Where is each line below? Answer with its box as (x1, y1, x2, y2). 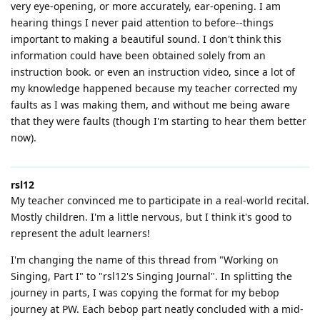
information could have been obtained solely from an (11, 48, 266, 62)
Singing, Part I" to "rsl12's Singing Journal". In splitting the (11, 269, 292, 283)
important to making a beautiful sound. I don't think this (11, 31, 281, 46)
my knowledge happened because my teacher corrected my (11, 81, 297, 95)
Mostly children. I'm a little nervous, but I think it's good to (11, 209, 291, 224)
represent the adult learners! (11, 226, 150, 240)
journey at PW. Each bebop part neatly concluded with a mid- (11, 301, 304, 316)
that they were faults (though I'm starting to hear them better (11, 114, 306, 128)
